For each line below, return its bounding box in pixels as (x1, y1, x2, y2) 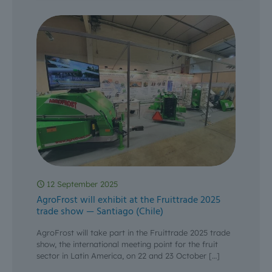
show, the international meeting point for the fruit (36, 239, 218, 250)
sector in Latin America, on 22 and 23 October (36, 251, 206, 261)
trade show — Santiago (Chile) (36, 204, 163, 220)
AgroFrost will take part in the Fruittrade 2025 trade (36, 228, 230, 238)
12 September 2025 (47, 179, 118, 189)
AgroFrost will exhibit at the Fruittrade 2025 (36, 192, 220, 209)
